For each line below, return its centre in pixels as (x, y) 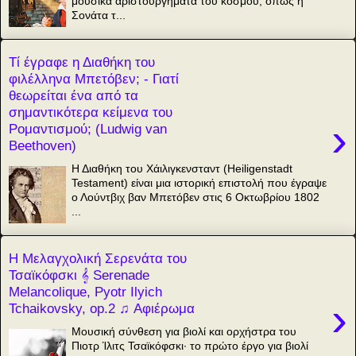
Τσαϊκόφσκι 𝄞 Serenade (79, 275)
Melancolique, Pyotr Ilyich (85, 292)
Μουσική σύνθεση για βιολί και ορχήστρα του (184, 331)
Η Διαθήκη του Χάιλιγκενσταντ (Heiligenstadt (182, 168)
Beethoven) (43, 146)
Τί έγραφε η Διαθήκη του (82, 62)
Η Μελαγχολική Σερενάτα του (98, 259)
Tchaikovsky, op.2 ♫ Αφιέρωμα (102, 309)
